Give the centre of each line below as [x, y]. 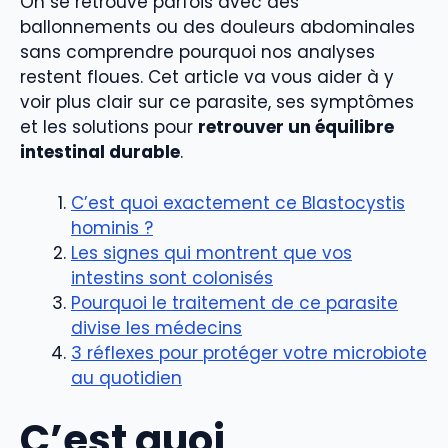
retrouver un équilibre [296, 127]
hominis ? [112, 227]
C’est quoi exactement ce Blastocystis [238, 202]
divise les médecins [156, 327]
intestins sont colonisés [172, 277]
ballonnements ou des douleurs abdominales [217, 27]
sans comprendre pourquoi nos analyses [197, 52]
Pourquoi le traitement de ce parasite [234, 302]
